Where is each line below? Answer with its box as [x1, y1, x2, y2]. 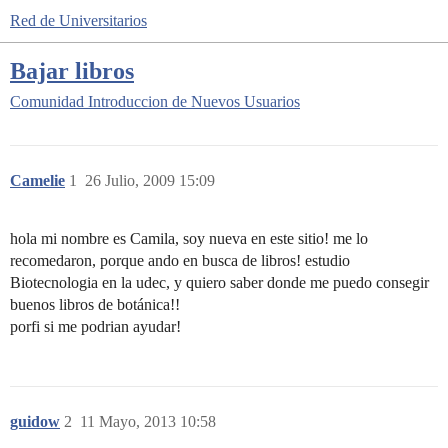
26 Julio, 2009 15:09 [85, 172, 215, 189]
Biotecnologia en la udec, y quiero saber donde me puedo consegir [10, 274, 429, 291]
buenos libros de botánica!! [10, 296, 180, 313]
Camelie [10, 172, 65, 189]
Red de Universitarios [10, 12, 147, 29]
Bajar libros [10, 56, 134, 84]
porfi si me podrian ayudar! [10, 318, 181, 335]
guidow [10, 413, 60, 430]
